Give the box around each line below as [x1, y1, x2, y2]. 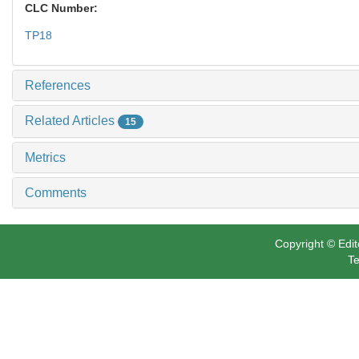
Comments [25, 185, 87, 200]
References [25, 78, 91, 92]
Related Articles [25, 113, 118, 127]
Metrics [25, 150, 66, 164]
